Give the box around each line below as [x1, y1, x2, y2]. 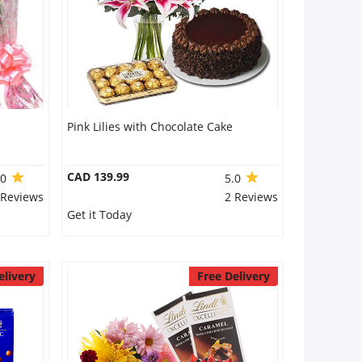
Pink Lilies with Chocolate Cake [66, 119, 233, 134]
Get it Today [66, 207, 132, 222]
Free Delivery [196, 268, 270, 284]
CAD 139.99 [66, 169, 129, 184]
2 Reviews [224, 189, 278, 204]
